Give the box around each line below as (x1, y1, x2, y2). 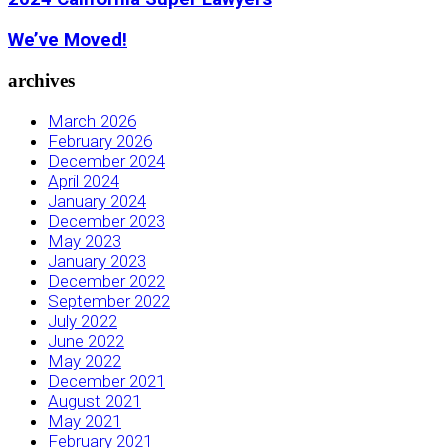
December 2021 (48, 370, 165, 391)
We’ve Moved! (8, 29, 127, 52)
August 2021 (48, 390, 141, 411)
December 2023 (48, 210, 165, 231)
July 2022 (48, 310, 117, 331)
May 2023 (48, 230, 121, 251)
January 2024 (48, 190, 146, 211)
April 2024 (48, 170, 119, 191)
